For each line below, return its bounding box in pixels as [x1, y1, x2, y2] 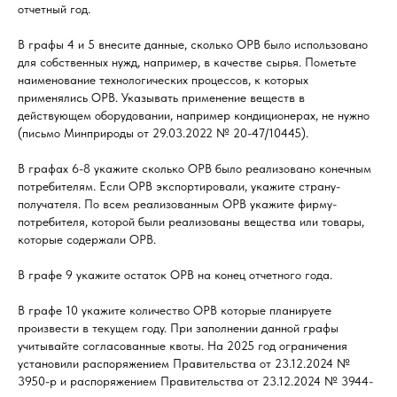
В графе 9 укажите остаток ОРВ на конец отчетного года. [18, 268, 332, 282]
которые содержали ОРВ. [18, 232, 156, 246]
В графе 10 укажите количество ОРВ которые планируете [18, 303, 331, 317]
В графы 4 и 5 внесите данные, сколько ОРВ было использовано [18, 37, 368, 51]
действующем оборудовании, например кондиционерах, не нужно [18, 108, 370, 122]
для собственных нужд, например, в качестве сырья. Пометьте [18, 55, 356, 69]
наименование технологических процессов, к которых [18, 73, 308, 87]
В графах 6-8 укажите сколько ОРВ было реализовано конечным [18, 161, 371, 175]
